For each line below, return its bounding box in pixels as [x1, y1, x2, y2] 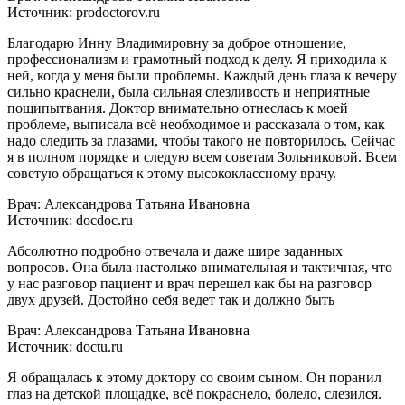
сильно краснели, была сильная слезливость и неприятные [7, 83, 370, 99]
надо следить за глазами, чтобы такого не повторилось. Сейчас [7, 132, 395, 148]
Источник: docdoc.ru [7, 212, 133, 228]
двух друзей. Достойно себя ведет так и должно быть [7, 291, 334, 307]
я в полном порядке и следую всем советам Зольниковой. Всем [7, 148, 397, 165]
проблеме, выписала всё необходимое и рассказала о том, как [7, 116, 385, 132]
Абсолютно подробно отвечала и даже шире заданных [7, 242, 343, 259]
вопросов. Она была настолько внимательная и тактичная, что [7, 259, 392, 275]
